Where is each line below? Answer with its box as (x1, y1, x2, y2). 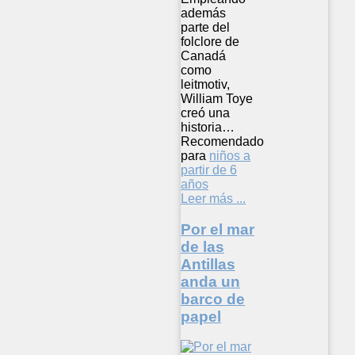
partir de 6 (181, 163, 237, 177)
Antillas (181, 255, 235, 273)
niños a (209, 149, 250, 163)
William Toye (181, 92, 253, 106)
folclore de (181, 35, 239, 49)
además (181, 6, 226, 21)
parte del (181, 21, 230, 35)
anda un (181, 273, 240, 290)
